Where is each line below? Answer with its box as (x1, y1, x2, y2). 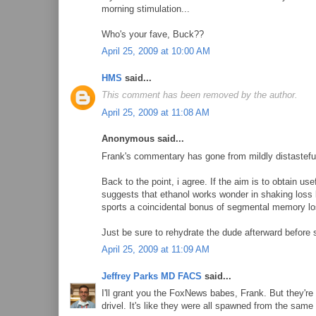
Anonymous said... (102, 133, 184, 144)
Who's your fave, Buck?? (102, 28, 204, 39)
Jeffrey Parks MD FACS (102, 270, 202, 281)
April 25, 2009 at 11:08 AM (102, 107, 209, 118)
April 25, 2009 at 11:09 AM (102, 244, 209, 255)
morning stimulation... (102, 3, 190, 14)
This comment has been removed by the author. (102, 90, 298, 100)
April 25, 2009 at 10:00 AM (102, 46, 210, 56)
